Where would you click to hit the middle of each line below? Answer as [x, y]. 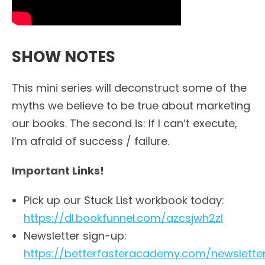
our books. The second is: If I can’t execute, [125, 123]
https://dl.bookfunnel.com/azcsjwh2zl [123, 218]
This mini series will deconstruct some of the [129, 88]
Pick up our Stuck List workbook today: [124, 200]
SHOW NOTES [64, 56]
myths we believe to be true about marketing [131, 105]
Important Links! [58, 170]
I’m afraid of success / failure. [91, 141]
